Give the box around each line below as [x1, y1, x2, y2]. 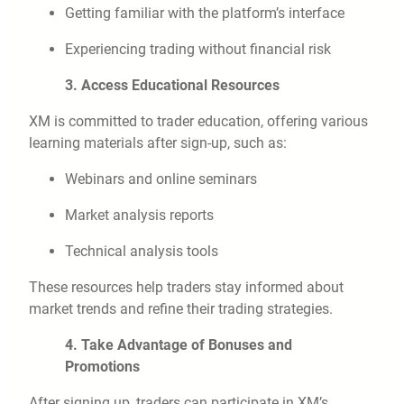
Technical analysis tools [65, 243, 218, 261]
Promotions [65, 358, 140, 376]
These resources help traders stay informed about [29, 279, 344, 297]
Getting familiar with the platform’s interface [65, 5, 344, 23]
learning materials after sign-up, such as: [29, 134, 287, 152]
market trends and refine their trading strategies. [29, 300, 333, 318]
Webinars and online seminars [65, 170, 257, 188]
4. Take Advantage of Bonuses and [65, 336, 292, 354]
